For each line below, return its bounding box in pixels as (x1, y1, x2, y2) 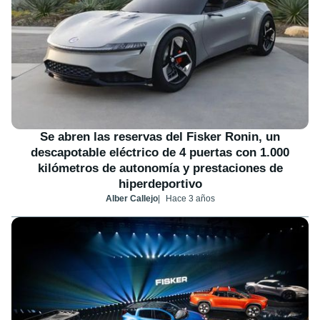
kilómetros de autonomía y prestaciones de (37, 161, 283, 175)
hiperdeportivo (118, 176, 202, 191)
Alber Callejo (105, 193, 158, 204)
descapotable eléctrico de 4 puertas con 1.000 (31, 145, 289, 159)
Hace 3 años (165, 193, 215, 204)
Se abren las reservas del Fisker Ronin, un (40, 129, 280, 144)
